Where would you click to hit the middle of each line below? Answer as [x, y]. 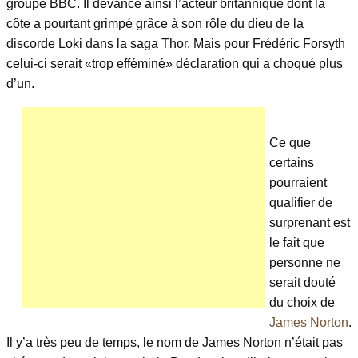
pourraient [298, 182]
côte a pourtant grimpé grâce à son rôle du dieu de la [155, 23]
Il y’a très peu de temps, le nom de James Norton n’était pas [175, 342]
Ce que [290, 142]
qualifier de [301, 202]
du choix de [302, 302]
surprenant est [310, 222]
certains [292, 162]
